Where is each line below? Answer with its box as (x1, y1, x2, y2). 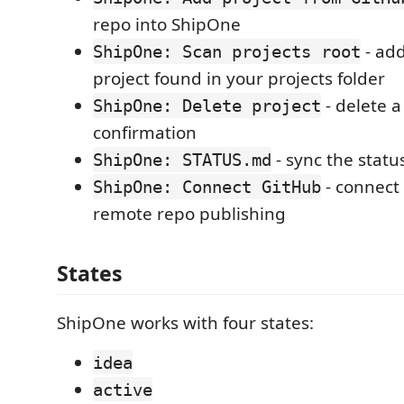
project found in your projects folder (93, 67, 385, 90)
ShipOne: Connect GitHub (93, 177, 321, 197)
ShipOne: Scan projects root (93, 41, 361, 61)
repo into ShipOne (93, 13, 241, 36)
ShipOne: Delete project (93, 96, 321, 115)
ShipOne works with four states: (57, 310, 314, 335)
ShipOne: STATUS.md (93, 150, 271, 170)
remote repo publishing (93, 202, 286, 225)
